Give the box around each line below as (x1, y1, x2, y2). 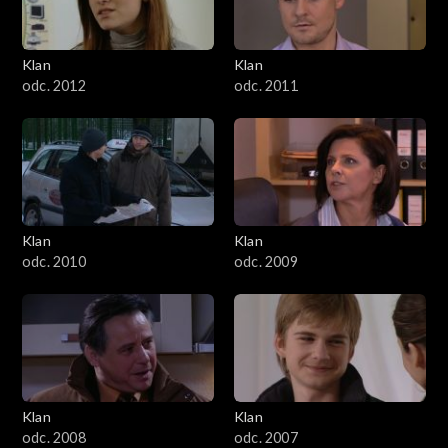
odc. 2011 (234, 77, 298, 95)
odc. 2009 (234, 253, 298, 271)
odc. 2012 (22, 77, 86, 95)
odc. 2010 (22, 253, 86, 271)
